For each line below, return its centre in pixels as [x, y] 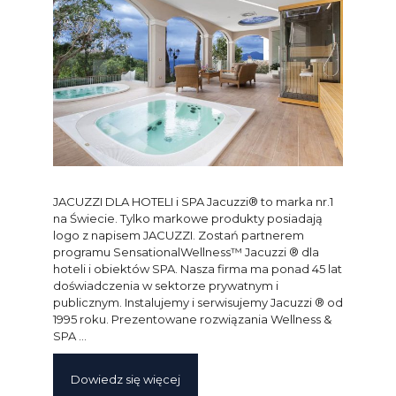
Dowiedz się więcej [126, 379]
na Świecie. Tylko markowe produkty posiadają [188, 218]
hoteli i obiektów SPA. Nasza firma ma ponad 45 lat [198, 268]
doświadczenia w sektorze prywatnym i [166, 285]
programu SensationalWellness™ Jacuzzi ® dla [186, 251]
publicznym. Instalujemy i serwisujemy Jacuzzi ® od [198, 302]
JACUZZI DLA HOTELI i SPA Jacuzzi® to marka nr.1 [193, 201]
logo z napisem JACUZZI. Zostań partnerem [179, 235]
